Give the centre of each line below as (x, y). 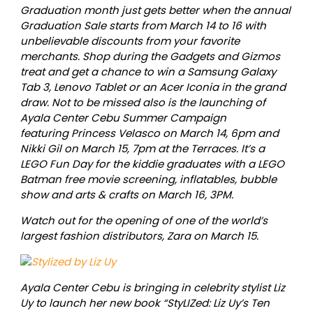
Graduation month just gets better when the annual (155, 10)
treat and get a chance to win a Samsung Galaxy (148, 72)
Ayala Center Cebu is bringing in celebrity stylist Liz (152, 288)
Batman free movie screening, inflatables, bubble (148, 180)
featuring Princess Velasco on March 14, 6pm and (149, 133)
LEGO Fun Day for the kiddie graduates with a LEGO (152, 164)
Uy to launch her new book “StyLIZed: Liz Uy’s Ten (145, 303)
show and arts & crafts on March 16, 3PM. (126, 195)
